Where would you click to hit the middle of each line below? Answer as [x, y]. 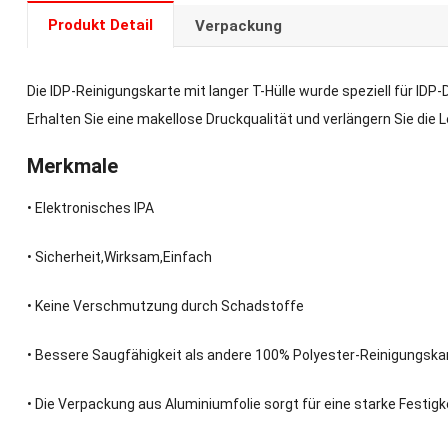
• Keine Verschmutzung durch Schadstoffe [165, 306]
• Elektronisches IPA [90, 208]
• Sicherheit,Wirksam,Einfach [119, 257]
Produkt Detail [100, 25]
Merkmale [72, 166]
